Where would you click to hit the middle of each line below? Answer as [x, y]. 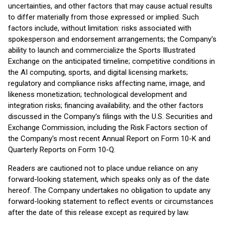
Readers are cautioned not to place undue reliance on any [103, 168]
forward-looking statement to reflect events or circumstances [111, 201]
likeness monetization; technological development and [97, 94]
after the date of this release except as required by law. [99, 212]
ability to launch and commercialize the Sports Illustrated [102, 50]
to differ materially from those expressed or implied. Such [103, 17]
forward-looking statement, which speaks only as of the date [109, 179]
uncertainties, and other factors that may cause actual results [110, 6]
